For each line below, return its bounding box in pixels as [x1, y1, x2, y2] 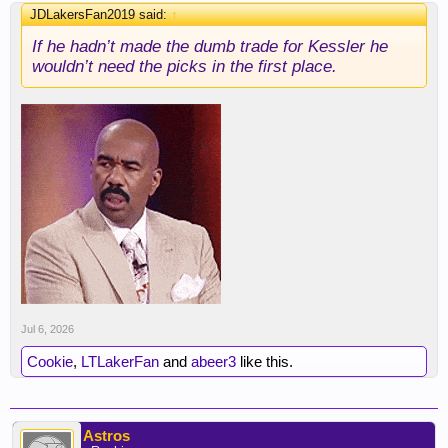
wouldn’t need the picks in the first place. [32, 56, 337, 77]
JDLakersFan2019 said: [30, 7, 171, 23]
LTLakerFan [81, 353, 159, 371]
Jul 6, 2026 [21, 323, 74, 336]
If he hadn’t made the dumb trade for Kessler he [32, 36, 388, 57]
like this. [236, 353, 293, 371]
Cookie [27, 353, 73, 371]
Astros [83, 427, 130, 445]
